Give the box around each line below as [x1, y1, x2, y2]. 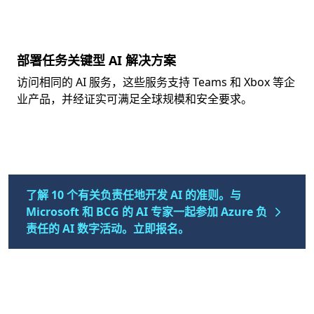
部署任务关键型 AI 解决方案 [17, 52, 176, 69]
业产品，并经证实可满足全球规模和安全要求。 [17, 91, 252, 107]
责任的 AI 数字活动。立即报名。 [26, 221, 189, 236]
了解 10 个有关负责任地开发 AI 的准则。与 [26, 187, 241, 203]
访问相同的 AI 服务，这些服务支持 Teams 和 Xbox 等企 [17, 74, 295, 90]
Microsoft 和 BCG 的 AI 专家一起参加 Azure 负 [26, 204, 267, 219]
